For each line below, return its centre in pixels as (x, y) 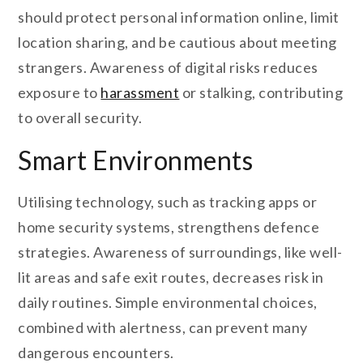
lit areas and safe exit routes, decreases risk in (171, 278)
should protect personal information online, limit (179, 17)
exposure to (60, 93)
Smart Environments (136, 160)
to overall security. (80, 118)
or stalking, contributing (261, 93)
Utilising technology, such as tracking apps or (168, 202)
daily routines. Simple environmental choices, (168, 303)
